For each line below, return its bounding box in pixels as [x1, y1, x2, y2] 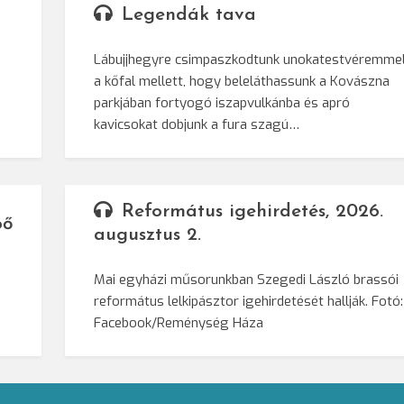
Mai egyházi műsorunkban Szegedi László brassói [94, 271, 399, 289]
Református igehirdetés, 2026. [122, 202, 384, 222]
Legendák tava [122, 5, 257, 25]
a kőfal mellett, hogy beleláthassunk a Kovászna [94, 72, 390, 91]
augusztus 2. [94, 225, 202, 245]
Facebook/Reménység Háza [94, 314, 264, 333]
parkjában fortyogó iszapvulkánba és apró [94, 94, 351, 113]
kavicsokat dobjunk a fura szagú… [94, 115, 300, 134]
